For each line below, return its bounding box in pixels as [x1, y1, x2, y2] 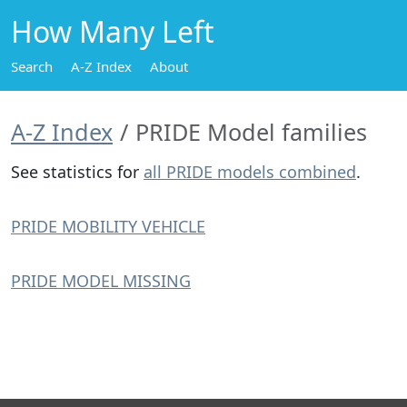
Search [11, 57, 53, 75]
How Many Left [11, 12, 214, 51]
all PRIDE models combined [144, 161, 356, 183]
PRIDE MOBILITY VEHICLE [11, 215, 205, 237]
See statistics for [11, 161, 144, 183]
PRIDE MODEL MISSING [11, 270, 191, 292]
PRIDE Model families [135, 116, 367, 147]
